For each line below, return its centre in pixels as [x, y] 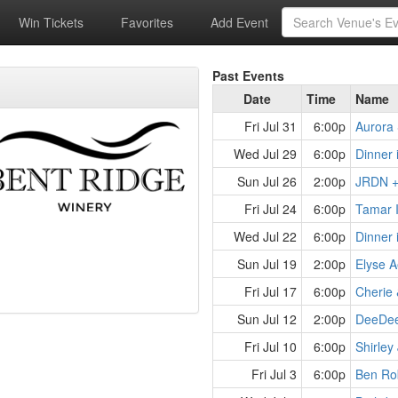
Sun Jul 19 [267, 264]
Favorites [146, 22]
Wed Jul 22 [265, 236]
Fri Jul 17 [271, 291]
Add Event [238, 22]
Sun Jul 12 [267, 319]
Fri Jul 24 [271, 209]
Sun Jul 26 [267, 181]
